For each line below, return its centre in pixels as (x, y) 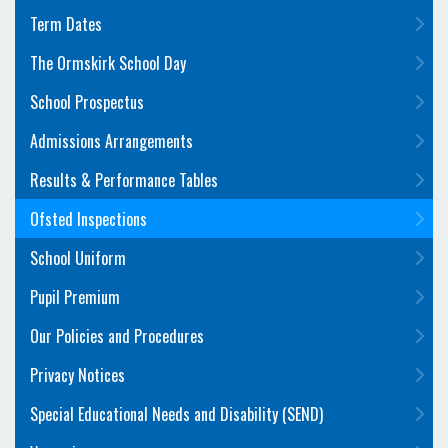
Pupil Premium (75, 297)
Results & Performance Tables (124, 180)
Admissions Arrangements (111, 141)
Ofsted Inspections (88, 219)
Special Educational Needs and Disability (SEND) (176, 414)
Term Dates (66, 24)
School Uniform (78, 258)
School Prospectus (87, 102)
